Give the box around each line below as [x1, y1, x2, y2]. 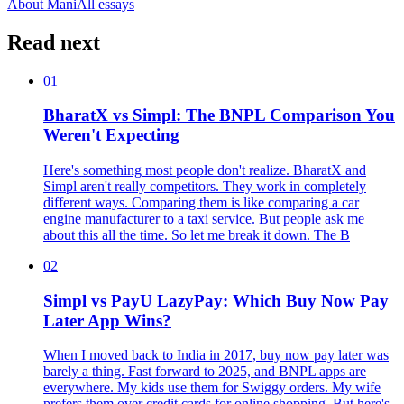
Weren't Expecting [43, 125, 179, 145]
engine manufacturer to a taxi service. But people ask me [43, 210, 364, 226]
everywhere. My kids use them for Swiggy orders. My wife [43, 380, 381, 396]
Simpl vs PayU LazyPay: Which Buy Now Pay [43, 290, 389, 310]
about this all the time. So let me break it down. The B [43, 226, 350, 243]
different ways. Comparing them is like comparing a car [43, 194, 359, 210]
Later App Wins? [43, 310, 171, 330]
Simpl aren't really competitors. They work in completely [43, 178, 366, 194]
